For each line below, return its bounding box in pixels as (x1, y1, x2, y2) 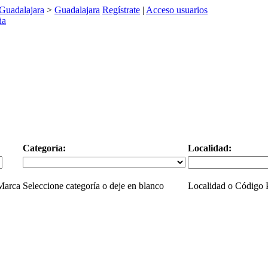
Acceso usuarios (146, 5, 208, 15)
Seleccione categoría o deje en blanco (22, 181, 164, 191)
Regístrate (102, 5, 140, 15)
